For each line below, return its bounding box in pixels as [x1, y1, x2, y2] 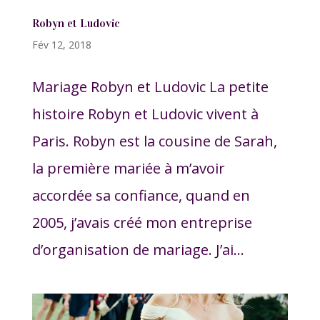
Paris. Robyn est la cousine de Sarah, [31, 131, 277, 151]
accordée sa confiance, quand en [31, 186, 250, 206]
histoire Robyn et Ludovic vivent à [31, 104, 259, 124]
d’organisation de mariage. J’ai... [31, 240, 244, 260]
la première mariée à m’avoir [31, 159, 225, 179]
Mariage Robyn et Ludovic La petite [31, 77, 269, 97]
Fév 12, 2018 [31, 38, 91, 52]
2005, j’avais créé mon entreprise [31, 213, 252, 233]
